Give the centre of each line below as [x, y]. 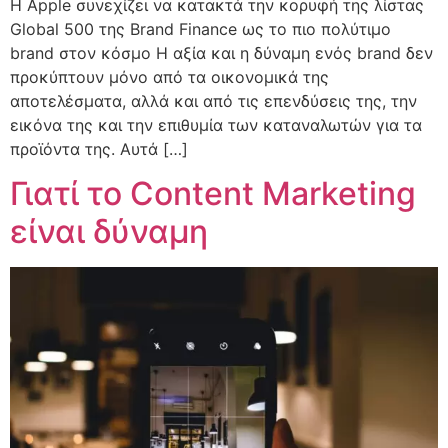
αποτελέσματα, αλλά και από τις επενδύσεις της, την [213, 100]
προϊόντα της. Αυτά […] [99, 148]
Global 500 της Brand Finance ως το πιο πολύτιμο [200, 28]
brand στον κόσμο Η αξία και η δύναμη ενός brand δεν [221, 52]
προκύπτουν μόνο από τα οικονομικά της [169, 76]
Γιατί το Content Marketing [213, 194]
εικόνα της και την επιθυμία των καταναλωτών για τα [216, 124]
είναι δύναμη [109, 232]
